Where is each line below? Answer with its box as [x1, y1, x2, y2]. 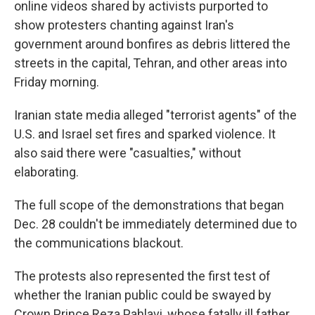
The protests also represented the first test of [14, 269, 271, 283]
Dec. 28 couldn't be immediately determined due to [14, 217, 297, 231]
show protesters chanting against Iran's [14, 18, 234, 32]
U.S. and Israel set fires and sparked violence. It [14, 127, 276, 141]
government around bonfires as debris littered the [14, 37, 290, 51]
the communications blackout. [14, 236, 184, 250]
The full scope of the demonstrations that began [14, 198, 284, 212]
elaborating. [14, 165, 79, 179]
